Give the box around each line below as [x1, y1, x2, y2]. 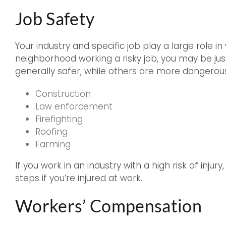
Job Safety [15, 8, 95, 29]
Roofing [35, 126, 68, 138]
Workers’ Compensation [15, 195, 202, 216]
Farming [35, 138, 71, 150]
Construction [35, 88, 91, 100]
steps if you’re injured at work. [15, 172, 142, 184]
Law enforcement [35, 100, 112, 112]
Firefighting [35, 113, 83, 125]
